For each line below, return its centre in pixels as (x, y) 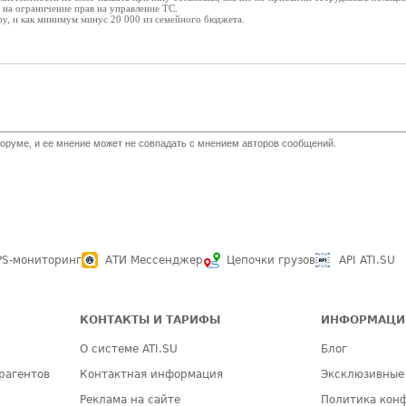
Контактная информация (152, 374)
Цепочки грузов (271, 260)
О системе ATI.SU (129, 349)
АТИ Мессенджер (154, 260)
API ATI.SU (367, 260)
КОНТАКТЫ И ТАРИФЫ (150, 320)
